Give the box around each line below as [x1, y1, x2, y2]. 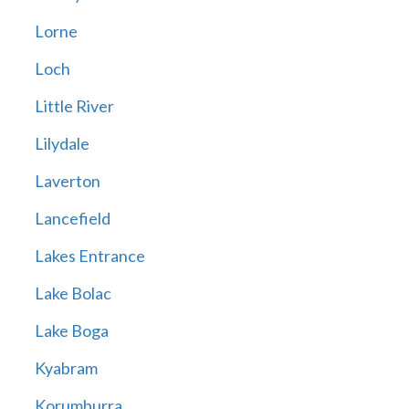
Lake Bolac [34, 283, 111, 304]
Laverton [34, 171, 100, 192]
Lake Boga [34, 320, 109, 341]
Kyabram [34, 358, 98, 379]
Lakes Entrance [34, 246, 145, 267]
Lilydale [34, 133, 89, 154]
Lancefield [34, 208, 110, 229]
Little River [34, 96, 114, 117]
